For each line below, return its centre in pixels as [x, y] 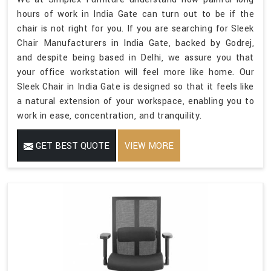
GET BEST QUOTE [71, 146]
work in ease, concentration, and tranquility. [109, 116]
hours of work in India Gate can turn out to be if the [135, 15]
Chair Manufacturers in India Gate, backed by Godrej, [135, 44]
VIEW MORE [149, 146]
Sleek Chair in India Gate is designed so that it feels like [135, 87]
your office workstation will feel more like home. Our [135, 73]
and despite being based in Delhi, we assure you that [135, 58]
